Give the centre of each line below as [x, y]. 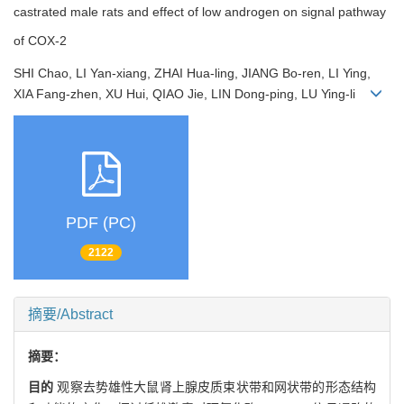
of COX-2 [40, 41]
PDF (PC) [101, 223]
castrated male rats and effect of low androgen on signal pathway [200, 12]
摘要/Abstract [70, 314]
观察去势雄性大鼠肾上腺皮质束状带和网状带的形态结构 [217, 386]
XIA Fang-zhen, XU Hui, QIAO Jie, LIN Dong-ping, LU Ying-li [192, 93]
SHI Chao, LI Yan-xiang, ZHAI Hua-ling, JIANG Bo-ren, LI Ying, [192, 73]
